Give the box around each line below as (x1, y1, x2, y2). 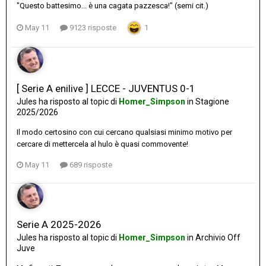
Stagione (195, 97, 229, 107)
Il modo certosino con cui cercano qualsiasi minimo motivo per (17, 128, 232, 137)
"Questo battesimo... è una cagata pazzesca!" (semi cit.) (17, 1, 208, 11)
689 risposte (68, 160, 112, 170)
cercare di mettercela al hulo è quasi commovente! (17, 140, 188, 149)
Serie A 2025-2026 (17, 218, 102, 231)
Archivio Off (195, 233, 240, 243)
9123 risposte (68, 23, 116, 33)
